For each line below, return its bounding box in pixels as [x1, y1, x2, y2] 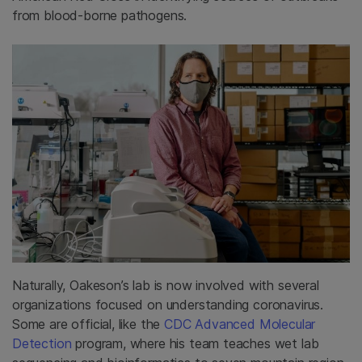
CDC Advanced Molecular [164, 315, 316, 332]
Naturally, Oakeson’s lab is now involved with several [12, 276, 319, 293]
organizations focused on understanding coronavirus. [12, 296, 324, 313]
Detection [12, 335, 72, 351]
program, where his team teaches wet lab [71, 335, 319, 351]
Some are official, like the [12, 315, 165, 332]
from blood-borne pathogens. [12, 7, 187, 24]
